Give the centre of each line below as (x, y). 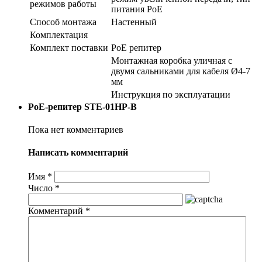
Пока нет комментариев (76, 130)
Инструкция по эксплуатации (171, 94)
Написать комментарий (78, 153)
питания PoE (137, 9)
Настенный (134, 22)
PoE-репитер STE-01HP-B (82, 106)
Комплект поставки (69, 47)
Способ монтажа (63, 22)
